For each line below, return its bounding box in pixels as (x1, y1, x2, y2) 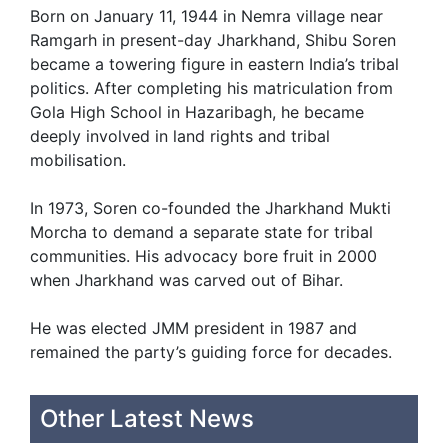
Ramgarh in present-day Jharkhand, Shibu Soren (30, 29, 396, 50)
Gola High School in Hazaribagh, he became (30, 101, 364, 122)
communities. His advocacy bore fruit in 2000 (30, 245, 377, 266)
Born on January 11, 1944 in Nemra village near (30, 5, 383, 26)
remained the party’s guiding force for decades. (30, 341, 392, 362)
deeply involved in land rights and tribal (30, 125, 330, 146)
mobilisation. (30, 149, 126, 170)
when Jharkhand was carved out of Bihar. (30, 269, 343, 290)
